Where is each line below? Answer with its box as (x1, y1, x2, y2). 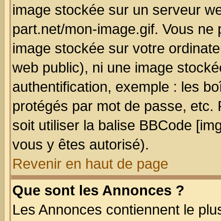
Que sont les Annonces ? (12, 183, 184, 198)
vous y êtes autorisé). (12, 137, 149, 152)
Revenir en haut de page (12, 156, 168, 172)
